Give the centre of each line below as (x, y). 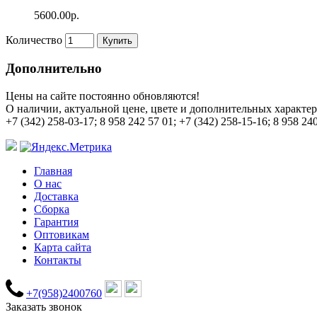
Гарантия (56, 222)
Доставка (56, 197)
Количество (34, 40)
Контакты (58, 260)
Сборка (52, 209)
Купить (117, 40)
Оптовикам (62, 235)
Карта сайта (63, 248)
